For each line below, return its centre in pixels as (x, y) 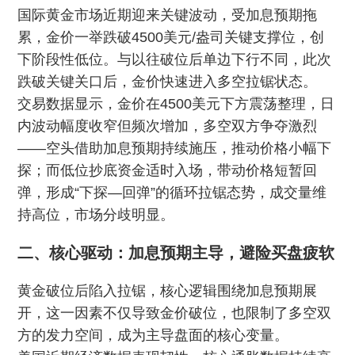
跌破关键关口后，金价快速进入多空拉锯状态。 (168, 82)
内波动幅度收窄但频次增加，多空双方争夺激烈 (168, 126)
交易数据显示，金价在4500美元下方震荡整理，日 (176, 104)
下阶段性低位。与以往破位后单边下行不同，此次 (175, 59)
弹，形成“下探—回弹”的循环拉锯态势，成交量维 (172, 193)
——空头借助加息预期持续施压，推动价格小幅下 (175, 148)
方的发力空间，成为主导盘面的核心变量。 (153, 335)
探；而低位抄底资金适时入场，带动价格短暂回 (168, 170)
